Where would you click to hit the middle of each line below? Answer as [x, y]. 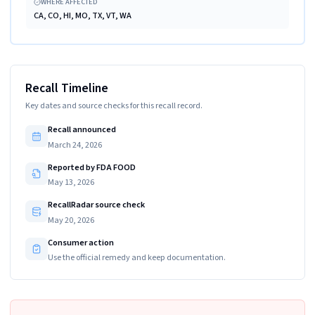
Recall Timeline [67, 88]
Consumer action [81, 242]
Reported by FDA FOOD [91, 167]
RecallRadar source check [96, 205]
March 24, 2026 [75, 144]
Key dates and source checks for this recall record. [114, 105]
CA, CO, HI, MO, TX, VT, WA [82, 15]
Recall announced [82, 129]
